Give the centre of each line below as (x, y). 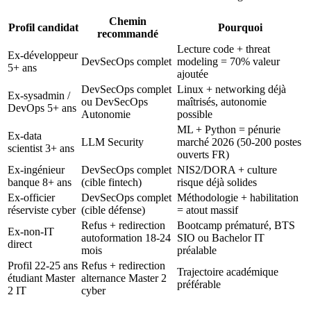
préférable (199, 284)
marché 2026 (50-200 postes (239, 142)
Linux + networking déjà (232, 89)
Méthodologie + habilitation (238, 197)
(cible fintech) (111, 182)
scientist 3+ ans (41, 148)
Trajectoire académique (228, 271)
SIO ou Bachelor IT (221, 237)
